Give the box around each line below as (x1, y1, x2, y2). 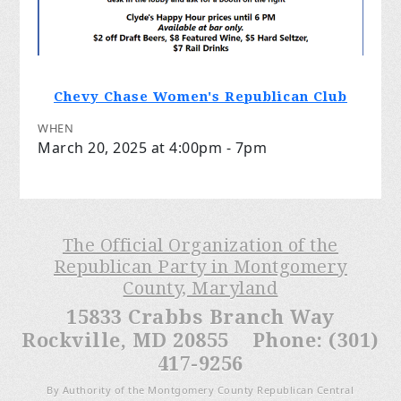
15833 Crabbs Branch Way (66, 305, 335, 328)
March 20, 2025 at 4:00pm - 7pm (38, 137, 268, 158)
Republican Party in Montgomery (53, 255, 347, 277)
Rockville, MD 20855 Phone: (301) (21, 328, 380, 352)
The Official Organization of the (62, 234, 338, 256)
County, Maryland (123, 277, 278, 299)
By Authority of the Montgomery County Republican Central (47, 382, 354, 397)
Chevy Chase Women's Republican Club (53, 88, 347, 105)
